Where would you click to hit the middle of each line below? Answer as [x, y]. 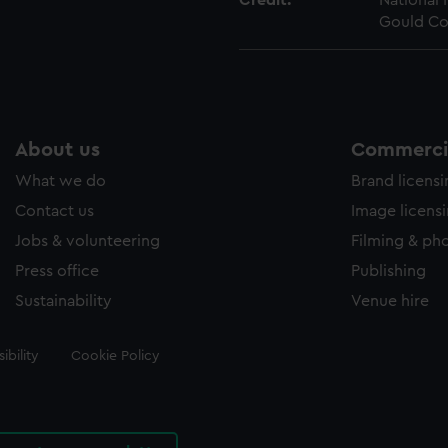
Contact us [54, 211]
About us [57, 150]
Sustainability [63, 301]
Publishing [388, 271]
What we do [60, 181]
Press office [57, 271]
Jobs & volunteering [87, 241]
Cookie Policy [115, 356]
